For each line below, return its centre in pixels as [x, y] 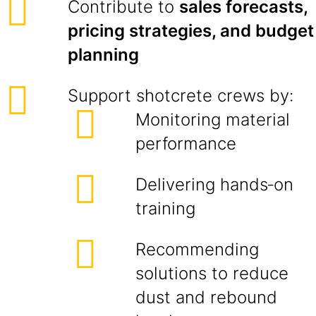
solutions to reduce [212, 273]
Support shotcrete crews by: [181, 96]
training [165, 208]
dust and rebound [206, 297]
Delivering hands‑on [214, 184]
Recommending [197, 249]
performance [186, 144]
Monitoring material [213, 120]
